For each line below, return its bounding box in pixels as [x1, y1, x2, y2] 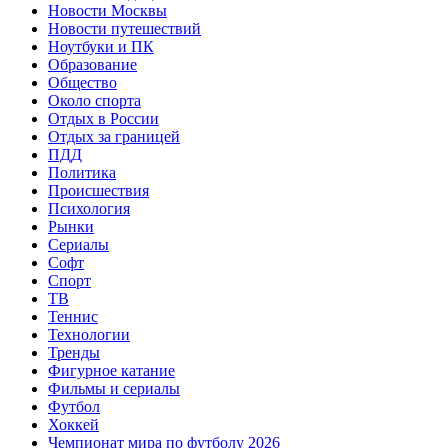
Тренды [48, 343, 100, 361]
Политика [48, 163, 116, 181]
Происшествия [48, 181, 149, 199]
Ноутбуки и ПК [48, 37, 154, 55]
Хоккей [48, 415, 99, 433]
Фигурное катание [48, 361, 175, 379]
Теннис [48, 307, 98, 325]
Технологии [48, 325, 130, 343]
